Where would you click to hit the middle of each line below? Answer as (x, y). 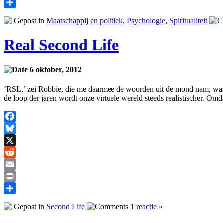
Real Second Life (61, 45)
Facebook (19, 128)
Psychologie (146, 20)
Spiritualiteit (188, 20)
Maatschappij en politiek (85, 20)
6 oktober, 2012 (55, 69)
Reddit (14, 164)
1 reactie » (147, 206)
